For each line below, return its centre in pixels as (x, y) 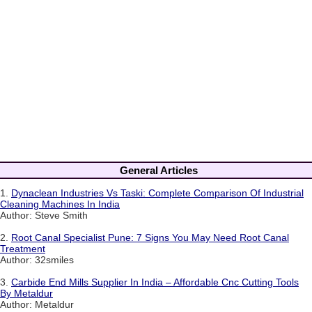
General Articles (159, 170)
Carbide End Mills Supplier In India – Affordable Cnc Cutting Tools (155, 282)
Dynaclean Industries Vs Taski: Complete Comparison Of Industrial (157, 193)
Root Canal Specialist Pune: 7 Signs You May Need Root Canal (150, 238)
